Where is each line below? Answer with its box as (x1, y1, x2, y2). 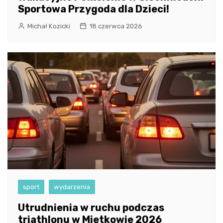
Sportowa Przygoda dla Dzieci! (18, 3, 169, 15)
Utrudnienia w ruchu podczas (18, 202, 164, 214)
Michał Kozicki (27, 22, 70, 30)
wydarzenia (54, 183, 90, 191)
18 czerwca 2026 (89, 22, 142, 30)
